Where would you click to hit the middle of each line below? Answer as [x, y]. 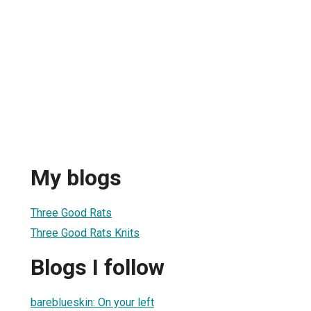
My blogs [76, 178]
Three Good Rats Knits [85, 233]
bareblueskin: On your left [92, 302]
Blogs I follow [98, 268]
